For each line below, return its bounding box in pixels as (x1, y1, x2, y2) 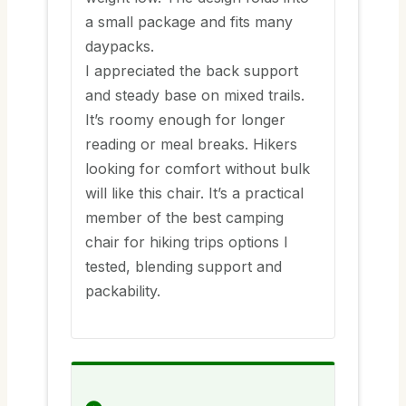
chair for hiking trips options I (85, 233, 288, 251)
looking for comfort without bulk (85, 159, 310, 178)
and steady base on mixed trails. (85, 86, 304, 104)
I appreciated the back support (85, 62, 298, 80)
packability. (85, 282, 160, 300)
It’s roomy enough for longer (85, 111, 285, 129)
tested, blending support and (85, 257, 282, 275)
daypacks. (85, 37, 154, 55)
